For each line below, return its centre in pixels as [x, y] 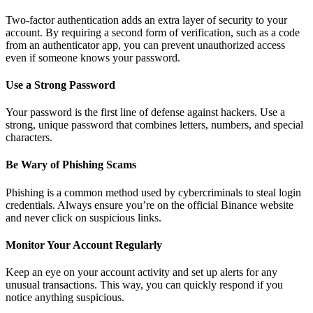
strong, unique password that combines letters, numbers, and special [154, 125]
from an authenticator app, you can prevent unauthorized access [145, 45]
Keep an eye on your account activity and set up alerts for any [141, 272]
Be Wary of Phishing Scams [71, 165]
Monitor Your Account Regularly [84, 245]
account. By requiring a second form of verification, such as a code [153, 32]
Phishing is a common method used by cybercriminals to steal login [153, 192]
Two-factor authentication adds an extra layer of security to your [146, 20]
